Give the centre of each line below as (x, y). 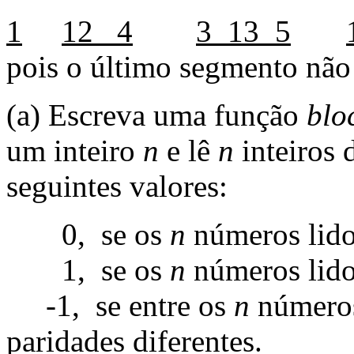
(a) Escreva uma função (156, 115)
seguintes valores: (117, 186)
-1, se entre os (120, 305)
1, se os (88, 269)
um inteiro (75, 150)
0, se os (88, 234)
